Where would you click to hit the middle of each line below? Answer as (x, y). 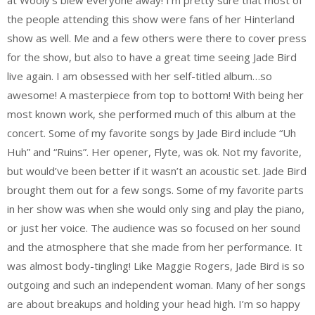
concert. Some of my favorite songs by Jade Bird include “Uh (152, 133)
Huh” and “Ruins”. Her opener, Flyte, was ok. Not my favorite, (154, 152)
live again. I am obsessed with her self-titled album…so (140, 76)
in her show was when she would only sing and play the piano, (156, 209)
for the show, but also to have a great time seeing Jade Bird (152, 57)
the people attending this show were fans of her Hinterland (151, 19)
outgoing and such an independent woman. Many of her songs (156, 285)
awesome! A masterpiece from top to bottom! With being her (155, 95)
